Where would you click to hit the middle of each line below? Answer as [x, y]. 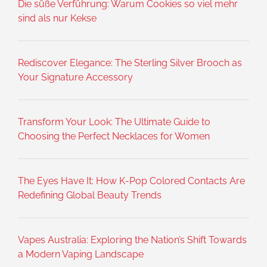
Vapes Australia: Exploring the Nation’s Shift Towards [132, 240]
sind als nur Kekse [57, 18]
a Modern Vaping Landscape [81, 254]
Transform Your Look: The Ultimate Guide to [114, 122]
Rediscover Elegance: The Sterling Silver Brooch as [130, 63]
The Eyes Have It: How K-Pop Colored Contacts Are [131, 181]
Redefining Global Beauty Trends [90, 195]
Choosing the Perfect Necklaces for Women [114, 136]
